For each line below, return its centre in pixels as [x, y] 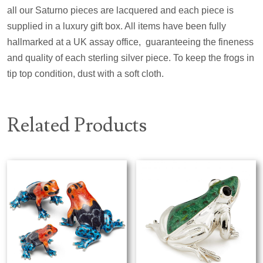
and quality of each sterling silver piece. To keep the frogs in [131, 58]
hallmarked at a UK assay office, [74, 42]
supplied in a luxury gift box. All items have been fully [117, 26]
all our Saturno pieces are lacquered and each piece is [120, 10]
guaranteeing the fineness [200, 42]
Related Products [77, 125]
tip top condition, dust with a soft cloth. [85, 73]
